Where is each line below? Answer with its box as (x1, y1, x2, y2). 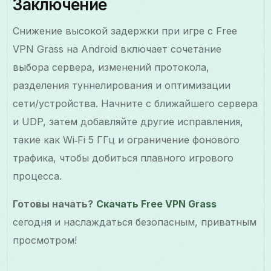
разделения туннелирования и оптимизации (13, 79, 231, 91)
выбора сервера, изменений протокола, (13, 60, 210, 73)
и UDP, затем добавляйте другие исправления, (13, 115, 244, 128)
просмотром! (13, 233, 77, 246)
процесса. (13, 169, 62, 182)
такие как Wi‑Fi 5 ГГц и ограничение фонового (13, 133, 240, 146)
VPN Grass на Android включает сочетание (13, 42, 222, 55)
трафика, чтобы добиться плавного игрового (13, 151, 234, 164)
